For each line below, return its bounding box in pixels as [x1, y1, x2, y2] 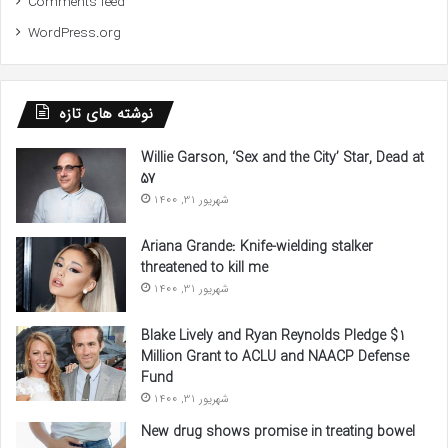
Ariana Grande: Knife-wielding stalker [141, 236, 373, 259]
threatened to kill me [141, 257, 268, 280]
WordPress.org [28, 23, 121, 45]
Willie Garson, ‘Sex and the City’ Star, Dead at [141, 147, 424, 170]
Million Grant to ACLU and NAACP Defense [141, 346, 409, 369]
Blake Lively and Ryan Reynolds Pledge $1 [141, 325, 406, 348]
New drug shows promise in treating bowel [141, 421, 415, 444]
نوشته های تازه [59, 102, 153, 127]
